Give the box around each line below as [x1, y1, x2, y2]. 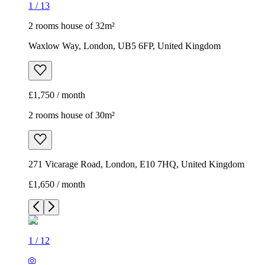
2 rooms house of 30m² [28, 110, 115, 121]
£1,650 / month [28, 179, 85, 190]
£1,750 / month [28, 90, 85, 101]
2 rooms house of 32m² [28, 21, 115, 31]
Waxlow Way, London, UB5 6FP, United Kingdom [28, 41, 221, 51]
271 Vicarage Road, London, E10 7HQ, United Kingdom [28, 159, 244, 170]
